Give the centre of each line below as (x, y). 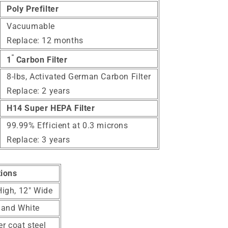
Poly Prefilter (33, 9)
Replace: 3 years (38, 140)
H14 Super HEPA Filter (51, 108)
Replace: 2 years (38, 91)
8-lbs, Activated (38, 77)
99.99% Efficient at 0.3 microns (67, 126)
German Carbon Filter (110, 77)
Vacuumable (31, 26)
